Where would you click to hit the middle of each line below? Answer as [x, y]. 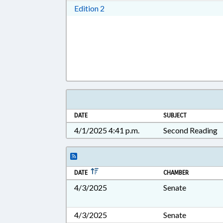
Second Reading [191, 130]
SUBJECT [175, 115]
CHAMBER [176, 173]
